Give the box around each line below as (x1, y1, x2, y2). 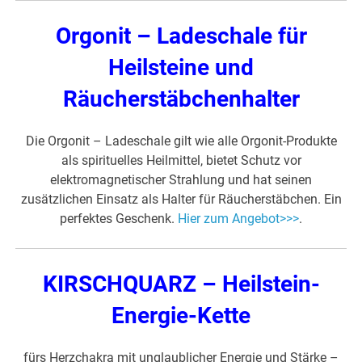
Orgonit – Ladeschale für (55, 23, 307, 50)
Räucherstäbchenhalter (62, 86, 300, 113)
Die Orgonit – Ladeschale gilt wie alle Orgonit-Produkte (25, 133, 337, 149)
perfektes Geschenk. (60, 211, 178, 227)
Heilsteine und (108, 54, 254, 82)
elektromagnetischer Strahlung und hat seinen (50, 172, 312, 188)
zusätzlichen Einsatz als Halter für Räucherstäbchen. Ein (20, 192, 342, 208)
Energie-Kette (112, 302, 250, 330)
